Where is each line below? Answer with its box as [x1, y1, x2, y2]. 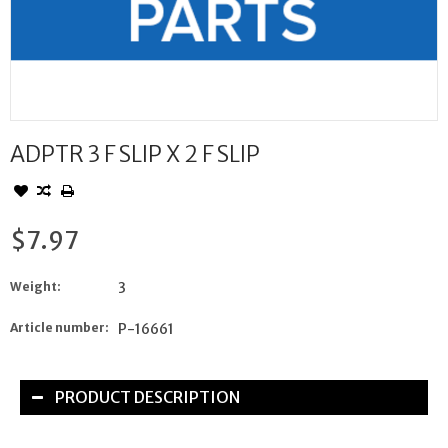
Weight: [10, 279, 61, 295]
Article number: [10, 320, 109, 336]
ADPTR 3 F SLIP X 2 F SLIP [10, 140, 260, 169]
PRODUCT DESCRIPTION [55, 387, 240, 408]
